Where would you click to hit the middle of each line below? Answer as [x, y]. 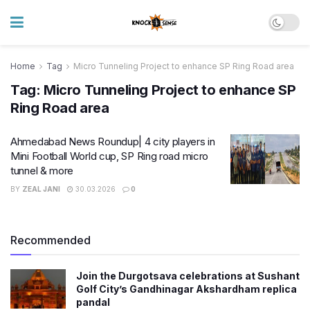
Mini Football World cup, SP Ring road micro [110, 156]
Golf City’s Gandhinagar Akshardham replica [186, 289]
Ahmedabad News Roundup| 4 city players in [113, 142]
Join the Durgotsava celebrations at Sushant [188, 276]
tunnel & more [42, 171]
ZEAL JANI [41, 189]
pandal [93, 302]
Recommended [51, 240]
